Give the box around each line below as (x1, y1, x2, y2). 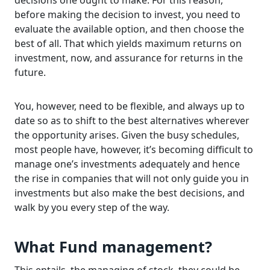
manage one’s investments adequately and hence (14, 157, 240, 171)
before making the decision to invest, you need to (14, 8, 240, 21)
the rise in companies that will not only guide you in (14, 172, 249, 185)
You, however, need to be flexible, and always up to (14, 99, 245, 113)
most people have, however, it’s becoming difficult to (14, 143, 253, 156)
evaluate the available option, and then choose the (14, 22, 244, 36)
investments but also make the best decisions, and (14, 186, 245, 199)
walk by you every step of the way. (14, 201, 169, 214)
